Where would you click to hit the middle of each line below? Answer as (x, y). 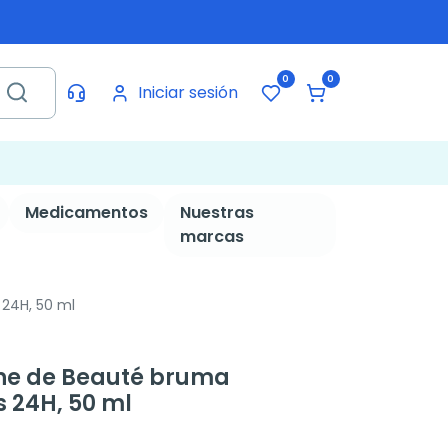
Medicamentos (86, 212)
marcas (211, 236)
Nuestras (216, 212)
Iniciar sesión (187, 92)
